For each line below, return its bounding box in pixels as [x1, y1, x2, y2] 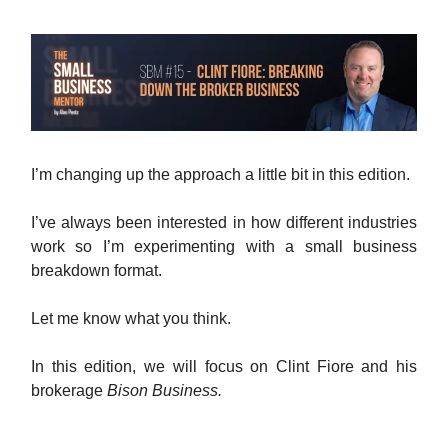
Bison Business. [107, 381, 222, 399]
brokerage [31, 381, 107, 399]
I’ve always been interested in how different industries [31, 213, 417, 231]
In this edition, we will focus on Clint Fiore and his [31, 357, 417, 375]
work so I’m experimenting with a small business [31, 237, 417, 255]
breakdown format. [31, 261, 166, 279]
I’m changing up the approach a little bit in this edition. [31, 165, 410, 183]
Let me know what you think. [31, 309, 231, 327]
